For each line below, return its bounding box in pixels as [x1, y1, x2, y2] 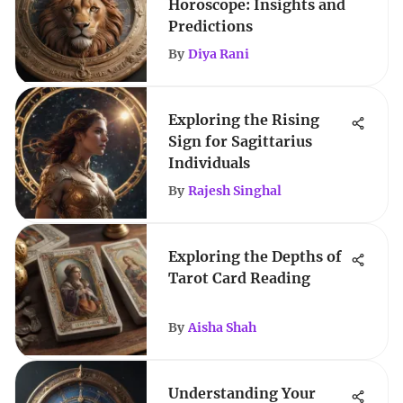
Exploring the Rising [168, 111, 319, 129]
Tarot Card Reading [168, 269, 310, 287]
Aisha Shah [188, 319, 256, 336]
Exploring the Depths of [168, 247, 342, 265]
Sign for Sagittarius [168, 132, 312, 150]
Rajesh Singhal [188, 183, 282, 199]
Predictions [168, 17, 253, 35]
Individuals [168, 154, 250, 172]
